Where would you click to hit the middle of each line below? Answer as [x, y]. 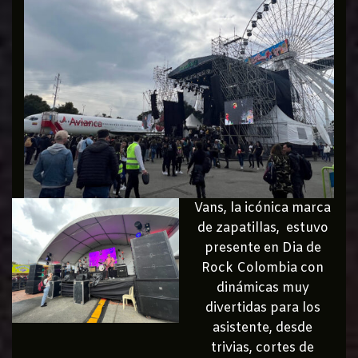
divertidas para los [263, 308]
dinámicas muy [263, 288]
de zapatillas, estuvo [263, 228]
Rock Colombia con [263, 268]
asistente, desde [263, 328]
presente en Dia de [263, 248]
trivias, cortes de [263, 348]
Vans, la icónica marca [263, 208]
